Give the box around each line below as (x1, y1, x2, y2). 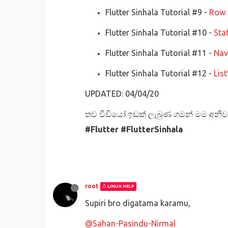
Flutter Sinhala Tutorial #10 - (105, 27, 214, 37)
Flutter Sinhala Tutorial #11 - (105, 48, 214, 58)
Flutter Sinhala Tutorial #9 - (105, 7, 209, 17)
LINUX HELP (106, 183, 134, 189)
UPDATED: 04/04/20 (85, 89, 159, 98)
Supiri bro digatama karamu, (85, 198, 190, 208)
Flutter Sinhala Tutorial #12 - (105, 68, 214, 78)
